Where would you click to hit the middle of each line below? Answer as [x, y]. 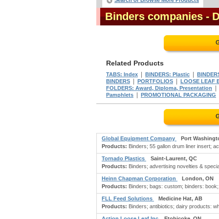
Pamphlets [120, 95]
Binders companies [154, 16]
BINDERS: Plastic [167, 74]
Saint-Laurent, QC [174, 158]
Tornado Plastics [124, 158]
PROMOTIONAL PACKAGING [178, 95]
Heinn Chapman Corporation [140, 178]
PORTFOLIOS [155, 81]
